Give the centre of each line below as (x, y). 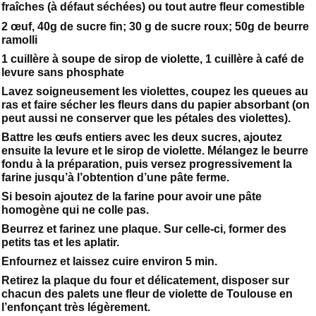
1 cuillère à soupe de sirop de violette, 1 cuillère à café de (153, 59)
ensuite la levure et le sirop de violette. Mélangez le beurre (155, 150)
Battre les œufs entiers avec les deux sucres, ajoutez (142, 137)
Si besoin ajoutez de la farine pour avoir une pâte (132, 197)
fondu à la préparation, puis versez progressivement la (147, 164)
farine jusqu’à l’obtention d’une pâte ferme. (115, 177)
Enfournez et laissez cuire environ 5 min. (109, 262)
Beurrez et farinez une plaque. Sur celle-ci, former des (144, 229)
